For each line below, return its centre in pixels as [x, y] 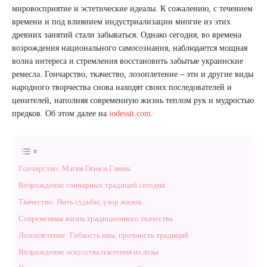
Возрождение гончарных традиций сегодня [92, 185]
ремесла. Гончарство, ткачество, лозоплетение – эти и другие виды [133, 74]
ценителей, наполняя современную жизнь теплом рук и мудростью [133, 100]
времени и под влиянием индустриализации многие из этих [121, 22]
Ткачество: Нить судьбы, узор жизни [80, 202]
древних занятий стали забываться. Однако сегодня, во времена [127, 35]
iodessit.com [130, 114]
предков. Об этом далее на [60, 114]
